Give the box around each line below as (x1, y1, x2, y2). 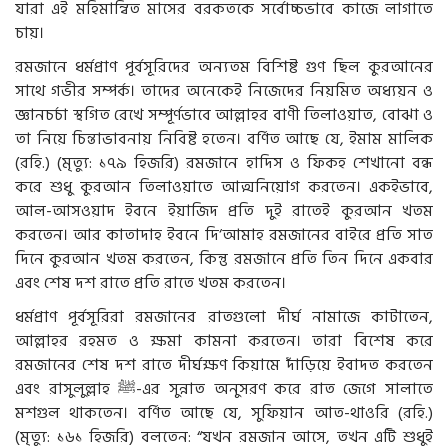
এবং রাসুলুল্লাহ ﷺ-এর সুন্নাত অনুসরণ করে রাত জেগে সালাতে (15, 375, 119, 402)
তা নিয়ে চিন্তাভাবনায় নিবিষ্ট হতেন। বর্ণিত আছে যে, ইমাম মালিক (15, 125, 433, 152)
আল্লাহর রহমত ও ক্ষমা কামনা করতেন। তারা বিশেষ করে (15, 327, 433, 354)
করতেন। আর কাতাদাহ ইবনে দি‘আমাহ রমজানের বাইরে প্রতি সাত (15, 221, 433, 248)
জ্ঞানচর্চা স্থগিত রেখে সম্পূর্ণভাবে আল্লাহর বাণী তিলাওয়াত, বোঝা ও (15, 101, 433, 128)
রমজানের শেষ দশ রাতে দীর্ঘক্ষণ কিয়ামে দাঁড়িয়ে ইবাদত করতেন (15, 351, 433, 378)
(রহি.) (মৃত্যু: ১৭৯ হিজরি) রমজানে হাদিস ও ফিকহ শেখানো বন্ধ (15, 149, 433, 176)
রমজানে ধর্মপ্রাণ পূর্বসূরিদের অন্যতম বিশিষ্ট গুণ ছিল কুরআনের (15, 53, 433, 80)
